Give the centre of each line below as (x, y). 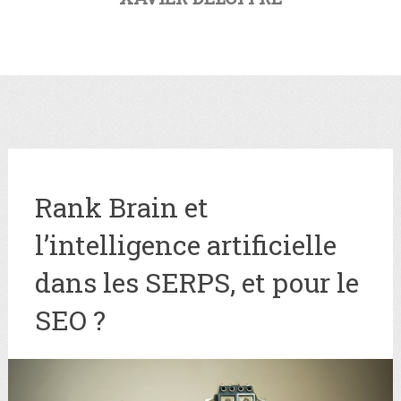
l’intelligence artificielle (185, 245)
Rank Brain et (121, 207)
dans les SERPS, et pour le (196, 282)
